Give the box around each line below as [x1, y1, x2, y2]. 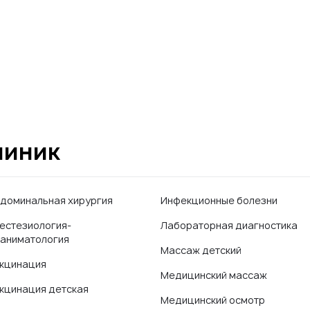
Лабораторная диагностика [161, 219, 298, 232]
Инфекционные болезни [161, 194, 277, 207]
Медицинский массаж [161, 268, 267, 282]
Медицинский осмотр [161, 293, 265, 307]
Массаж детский [161, 244, 241, 257]
